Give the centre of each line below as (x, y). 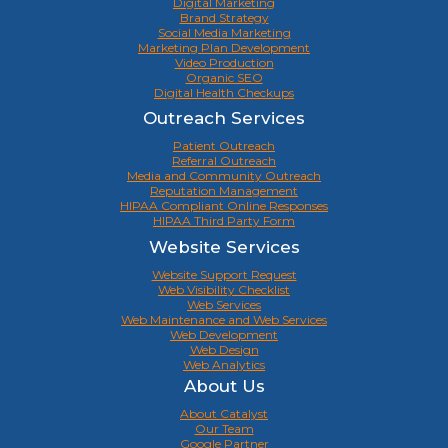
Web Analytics (224, 364)
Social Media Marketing (224, 33)
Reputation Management (224, 191)
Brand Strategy (224, 18)
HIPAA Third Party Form (224, 221)
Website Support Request (224, 274)
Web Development (224, 334)
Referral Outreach (224, 161)
